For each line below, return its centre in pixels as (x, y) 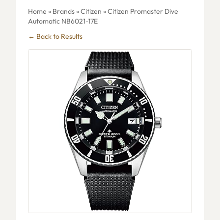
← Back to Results (55, 36)
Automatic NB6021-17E (63, 21)
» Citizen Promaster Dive (140, 11)
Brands (64, 11)
